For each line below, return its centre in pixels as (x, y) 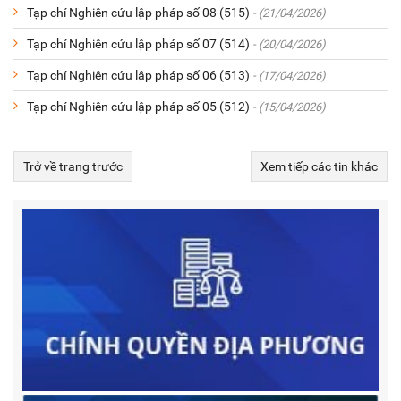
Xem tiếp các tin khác (319, 166)
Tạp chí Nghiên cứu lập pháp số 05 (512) (138, 106)
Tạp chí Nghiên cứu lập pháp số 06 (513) (138, 75)
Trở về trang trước (73, 166)
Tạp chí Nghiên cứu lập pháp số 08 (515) (138, 12)
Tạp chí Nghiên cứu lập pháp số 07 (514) (138, 43)
